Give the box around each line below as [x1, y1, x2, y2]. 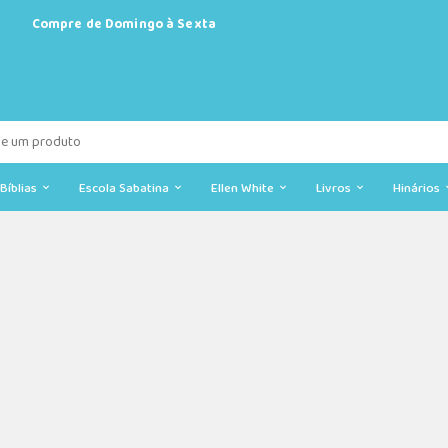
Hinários [392, 178, 446, 199]
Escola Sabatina [78, 178, 175, 199]
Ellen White [210, 178, 280, 199]
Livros [315, 178, 357, 199]
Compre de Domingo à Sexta [31, 14, 216, 35]
